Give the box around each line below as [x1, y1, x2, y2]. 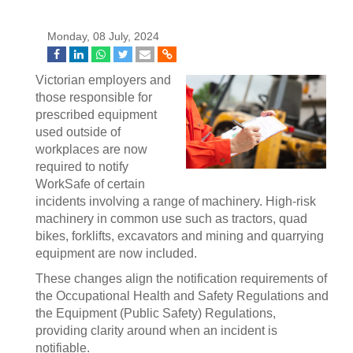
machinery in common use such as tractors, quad [35, 212, 307, 225]
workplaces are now [35, 143, 147, 156]
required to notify [35, 160, 128, 173]
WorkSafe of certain [35, 177, 145, 191]
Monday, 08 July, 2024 [47, 31, 159, 43]
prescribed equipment [35, 108, 157, 121]
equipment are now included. [35, 247, 197, 260]
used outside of [35, 125, 121, 139]
